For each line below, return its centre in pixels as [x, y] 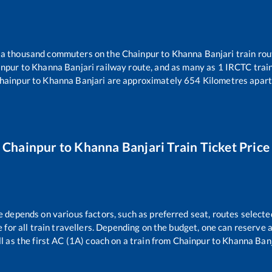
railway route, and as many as [156, 66]
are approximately [144, 80]
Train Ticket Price [217, 147]
